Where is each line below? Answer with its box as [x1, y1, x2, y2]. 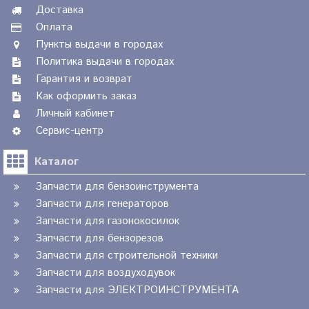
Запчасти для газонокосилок [36, 214, 179, 229]
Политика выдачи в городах [36, 54, 174, 70]
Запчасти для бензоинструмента [36, 179, 199, 195]
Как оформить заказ [36, 89, 137, 104]
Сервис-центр [36, 123, 103, 139]
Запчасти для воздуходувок [36, 266, 175, 281]
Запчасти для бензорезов [36, 231, 163, 246]
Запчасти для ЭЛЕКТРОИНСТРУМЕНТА [36, 283, 239, 298]
